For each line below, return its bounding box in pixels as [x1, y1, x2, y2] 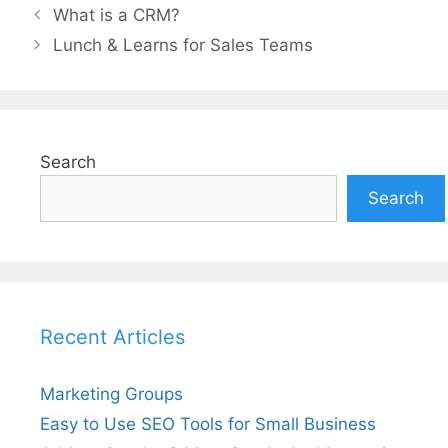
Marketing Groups [40, 384, 183, 405]
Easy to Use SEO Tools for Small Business [40, 414, 376, 435]
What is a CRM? [53, 5, 181, 26]
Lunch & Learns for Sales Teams [53, 35, 314, 56]
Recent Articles [40, 325, 185, 350]
